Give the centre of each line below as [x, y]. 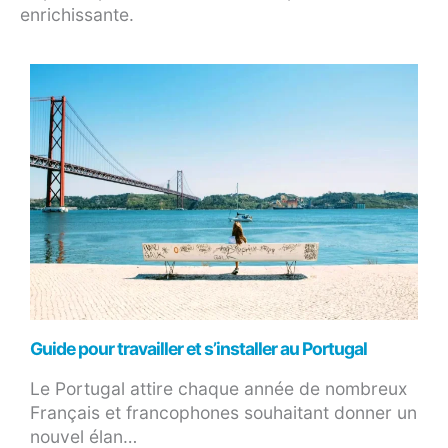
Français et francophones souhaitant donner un [223, 412]
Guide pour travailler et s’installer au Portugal [198, 348]
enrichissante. [77, 15]
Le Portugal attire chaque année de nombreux [218, 388]
